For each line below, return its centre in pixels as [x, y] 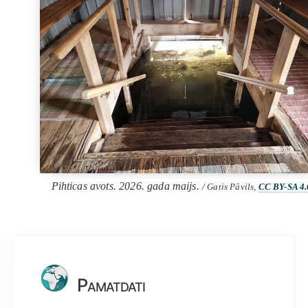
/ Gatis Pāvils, [230, 187]
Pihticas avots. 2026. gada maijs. [126, 186]
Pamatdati [107, 285]
